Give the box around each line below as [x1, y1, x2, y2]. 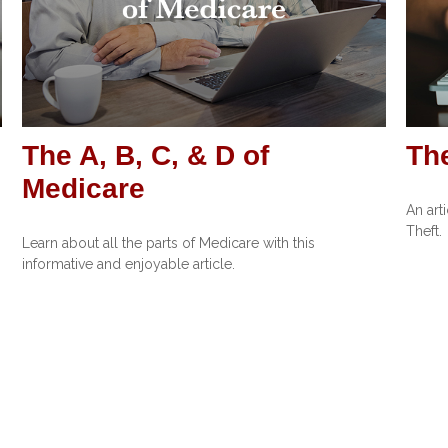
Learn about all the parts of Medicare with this [22, 234, 316, 251]
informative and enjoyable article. [22, 255, 236, 272]
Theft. [405, 222, 442, 239]
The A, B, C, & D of [22, 139, 270, 171]
